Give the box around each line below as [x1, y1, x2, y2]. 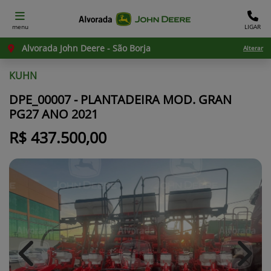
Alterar [243, 44, 263, 52]
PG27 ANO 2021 [9, 106, 98, 122]
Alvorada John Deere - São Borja [19, 42, 151, 54]
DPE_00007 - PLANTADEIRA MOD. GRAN [9, 91, 232, 108]
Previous [27, 253, 67, 267]
